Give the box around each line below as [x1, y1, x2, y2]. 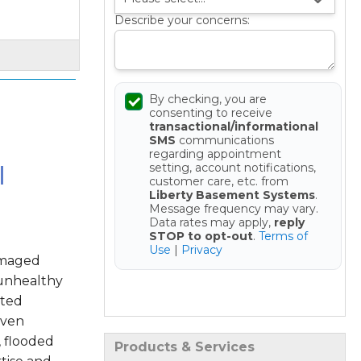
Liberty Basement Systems [148, 188, 315, 203]
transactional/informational [148, 119, 318, 135]
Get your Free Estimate [159, 276, 290, 296]
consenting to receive [148, 106, 272, 121]
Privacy [180, 243, 222, 258]
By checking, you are [148, 92, 267, 107]
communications [175, 133, 274, 148]
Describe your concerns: [114, 13, 250, 28]
